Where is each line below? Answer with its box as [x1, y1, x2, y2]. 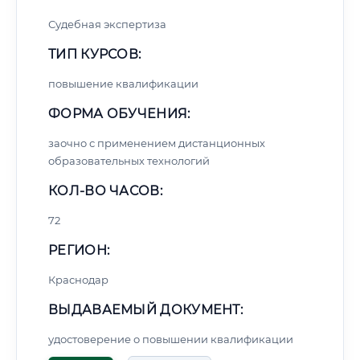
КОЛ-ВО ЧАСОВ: [48, 183, 162, 198]
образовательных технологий [48, 154, 210, 167]
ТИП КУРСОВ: [48, 47, 141, 62]
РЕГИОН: [48, 243, 110, 258]
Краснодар [48, 273, 108, 286]
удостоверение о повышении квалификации [48, 333, 293, 346]
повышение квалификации [48, 77, 198, 90]
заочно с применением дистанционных [48, 137, 265, 149]
